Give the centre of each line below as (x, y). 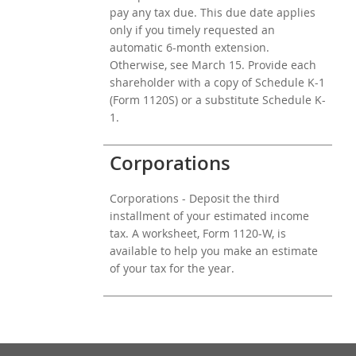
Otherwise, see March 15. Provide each (213, 65)
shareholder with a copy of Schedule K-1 (217, 82)
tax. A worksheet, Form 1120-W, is (198, 233)
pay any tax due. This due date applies (213, 12)
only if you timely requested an (192, 30)
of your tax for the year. (172, 268)
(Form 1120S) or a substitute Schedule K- (218, 100)
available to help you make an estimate (214, 251)
